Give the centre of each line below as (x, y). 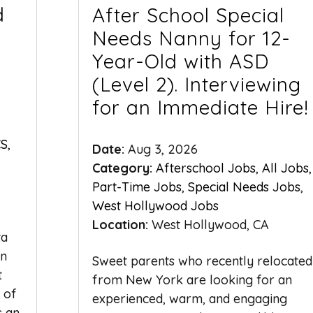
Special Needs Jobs (244, 187)
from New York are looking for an (192, 279)
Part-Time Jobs (137, 187)
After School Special (188, 15)
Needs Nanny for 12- (191, 38)
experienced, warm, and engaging (189, 298)
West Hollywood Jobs (155, 205)
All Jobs (285, 168)
